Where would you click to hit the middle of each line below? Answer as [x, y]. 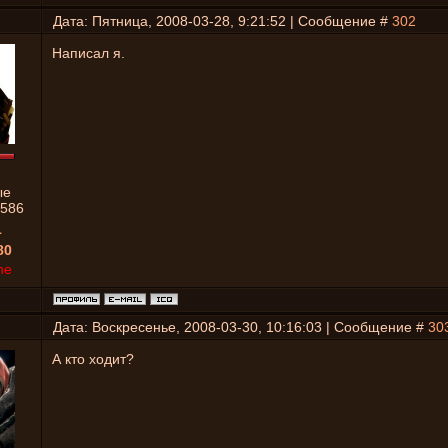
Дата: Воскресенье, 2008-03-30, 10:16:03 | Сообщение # [240, 327]
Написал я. [88, 53]
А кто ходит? [93, 359]
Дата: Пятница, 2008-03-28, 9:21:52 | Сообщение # [222, 21]
